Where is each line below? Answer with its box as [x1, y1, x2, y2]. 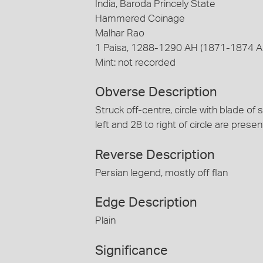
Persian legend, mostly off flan [95, 167, 228, 178]
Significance [95, 244, 168, 257]
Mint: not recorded [95, 57, 176, 68]
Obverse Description [95, 86, 217, 99]
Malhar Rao [95, 28, 144, 38]
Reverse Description [95, 148, 215, 161]
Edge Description [95, 196, 197, 210]
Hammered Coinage [95, 13, 185, 23]
